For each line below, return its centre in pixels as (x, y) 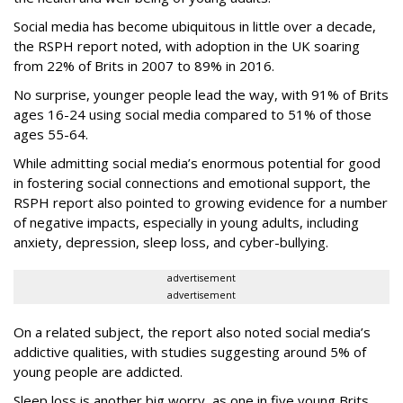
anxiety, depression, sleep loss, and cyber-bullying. (171, 242)
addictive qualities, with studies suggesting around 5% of (190, 352)
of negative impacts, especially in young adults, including (186, 222)
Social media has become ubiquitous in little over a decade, (195, 26)
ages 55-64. (51, 134)
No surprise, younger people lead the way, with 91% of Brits (201, 94)
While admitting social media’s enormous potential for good (197, 163)
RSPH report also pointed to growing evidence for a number (201, 202)
